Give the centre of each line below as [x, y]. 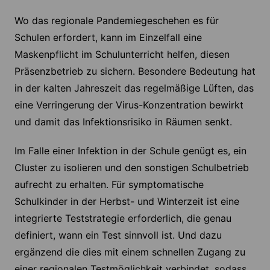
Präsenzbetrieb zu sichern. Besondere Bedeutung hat [135, 71]
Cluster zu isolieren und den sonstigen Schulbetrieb [131, 168]
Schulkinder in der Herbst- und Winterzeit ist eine [127, 202]
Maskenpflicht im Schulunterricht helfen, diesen [122, 55]
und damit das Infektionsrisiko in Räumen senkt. [123, 122]
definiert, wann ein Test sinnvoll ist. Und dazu [118, 235]
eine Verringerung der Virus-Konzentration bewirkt [129, 105]
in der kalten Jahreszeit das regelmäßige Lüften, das [134, 88]
